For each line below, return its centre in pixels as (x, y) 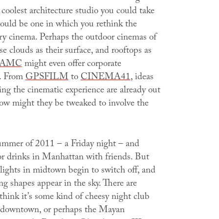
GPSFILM (47, 78)
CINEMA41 (105, 78)
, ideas (142, 78)
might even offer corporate (71, 65)
